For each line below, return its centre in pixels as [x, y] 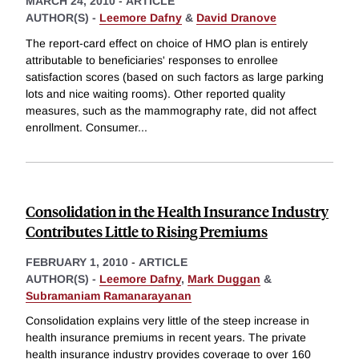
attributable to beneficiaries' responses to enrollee [152, 60]
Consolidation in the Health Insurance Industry [177, 211]
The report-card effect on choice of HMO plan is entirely [167, 43]
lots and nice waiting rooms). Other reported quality [155, 93]
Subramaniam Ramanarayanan [109, 295]
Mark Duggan [224, 278]
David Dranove [236, 18]
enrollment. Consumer [82, 127]
